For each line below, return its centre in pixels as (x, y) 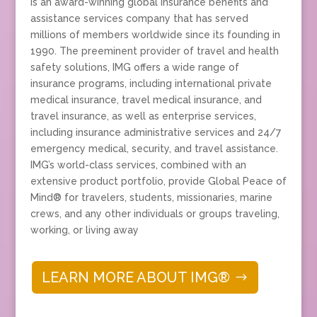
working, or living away (84, 230)
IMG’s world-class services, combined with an (138, 165)
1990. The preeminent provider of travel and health (154, 51)
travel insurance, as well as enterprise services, (143, 116)
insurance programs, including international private (151, 84)
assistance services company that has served (139, 19)
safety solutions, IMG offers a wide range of (134, 68)
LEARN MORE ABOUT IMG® (136, 278)
